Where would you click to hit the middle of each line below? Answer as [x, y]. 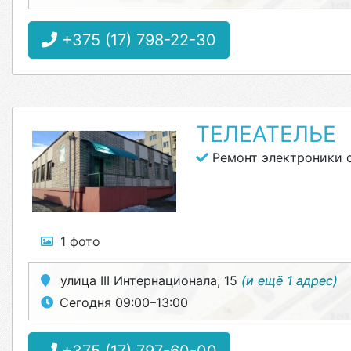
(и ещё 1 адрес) [289, 280]
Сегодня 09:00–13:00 [124, 302]
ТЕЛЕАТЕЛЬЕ [266, 134]
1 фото [80, 241]
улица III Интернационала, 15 [149, 280]
